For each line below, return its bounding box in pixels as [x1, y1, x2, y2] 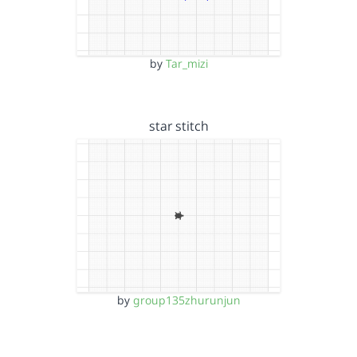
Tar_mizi [165, 56, 208, 71]
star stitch [148, 117, 209, 135]
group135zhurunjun [132, 292, 241, 308]
